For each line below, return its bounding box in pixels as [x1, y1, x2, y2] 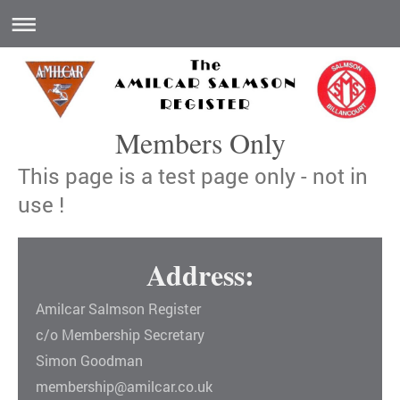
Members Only [114, 122, 286, 162]
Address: [146, 253, 254, 296]
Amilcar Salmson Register [36, 298, 201, 318]
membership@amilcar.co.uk [36, 376, 212, 396]
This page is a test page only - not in [18, 161, 368, 190]
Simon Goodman [36, 350, 143, 370]
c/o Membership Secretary [36, 324, 204, 344]
